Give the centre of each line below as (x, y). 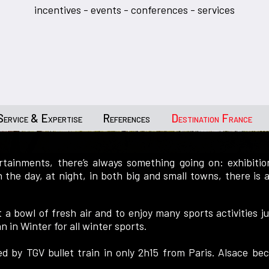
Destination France (212, 118)
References (127, 118)
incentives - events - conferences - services (134, 10)
